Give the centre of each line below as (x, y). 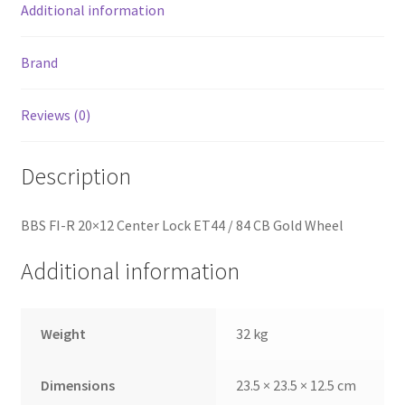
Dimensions (78, 386)
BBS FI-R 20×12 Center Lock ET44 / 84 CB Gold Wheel (182, 225)
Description (75, 176)
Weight (64, 334)
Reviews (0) (55, 115)
